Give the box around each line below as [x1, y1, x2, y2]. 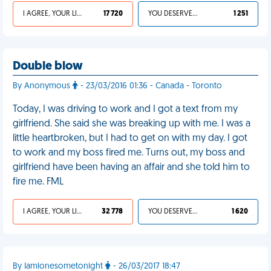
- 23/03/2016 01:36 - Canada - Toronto [78, 82, 222, 91]
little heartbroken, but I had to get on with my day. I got [13, 134, 247, 143]
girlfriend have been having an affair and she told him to [13, 163, 250, 172]
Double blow [13, 60, 83, 73]
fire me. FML [13, 177, 64, 187]
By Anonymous [13, 82, 73, 91]
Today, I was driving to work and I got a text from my [13, 105, 238, 114]
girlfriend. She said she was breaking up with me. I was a [13, 119, 250, 129]
